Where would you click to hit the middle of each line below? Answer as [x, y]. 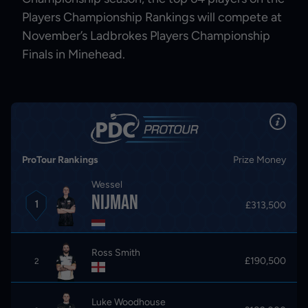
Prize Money [260, 159]
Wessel [107, 184]
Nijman [115, 202]
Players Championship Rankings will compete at [152, 17]
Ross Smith [116, 253]
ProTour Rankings [60, 159]
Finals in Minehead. [74, 54]
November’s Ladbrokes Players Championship [146, 35]
